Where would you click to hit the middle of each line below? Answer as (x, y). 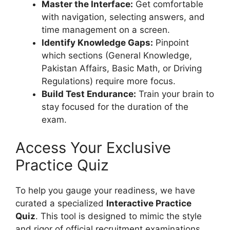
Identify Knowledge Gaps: (97, 42)
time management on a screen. (106, 30)
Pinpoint (171, 42)
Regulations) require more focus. (109, 81)
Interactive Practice (149, 204)
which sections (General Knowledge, (117, 55)
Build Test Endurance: (89, 94)
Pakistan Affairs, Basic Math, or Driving (122, 68)
